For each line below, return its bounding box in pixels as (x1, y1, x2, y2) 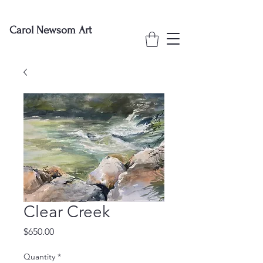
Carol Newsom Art (9, 24, 92, 36)
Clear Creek (23, 202, 110, 221)
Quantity (23, 251, 55, 262)
